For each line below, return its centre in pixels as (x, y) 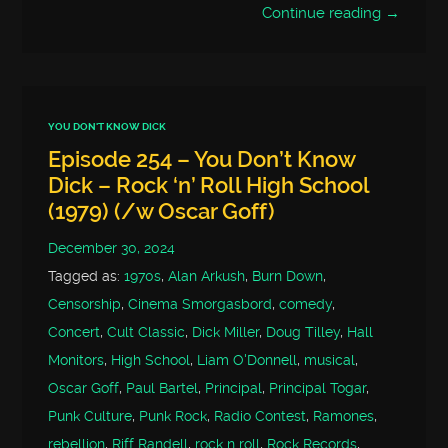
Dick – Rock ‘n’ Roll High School (209, 185)
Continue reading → (330, 13)
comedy (306, 304)
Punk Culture (90, 416)
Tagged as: (86, 276)
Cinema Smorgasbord (200, 304)
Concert (74, 332)
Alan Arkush (207, 276)
